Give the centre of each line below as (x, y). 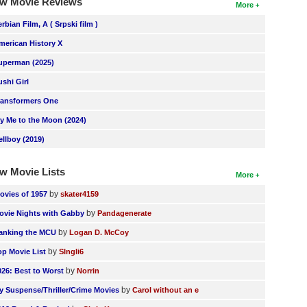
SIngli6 (72, 251)
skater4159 (80, 194)
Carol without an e (166, 290)
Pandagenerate (125, 213)
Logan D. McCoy (99, 232)
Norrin (88, 271)
